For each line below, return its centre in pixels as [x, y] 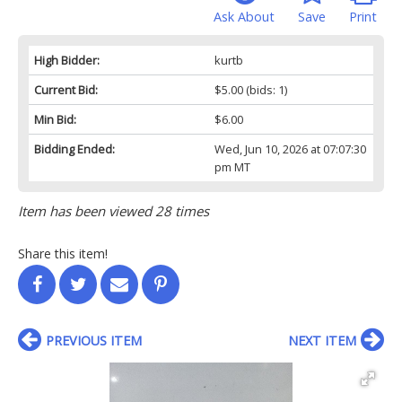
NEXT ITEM [322, 340]
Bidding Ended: [74, 149]
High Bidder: [67, 60]
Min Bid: [55, 119]
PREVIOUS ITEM [94, 340]
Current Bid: [66, 89]
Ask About [244, 16]
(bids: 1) [265, 89]
